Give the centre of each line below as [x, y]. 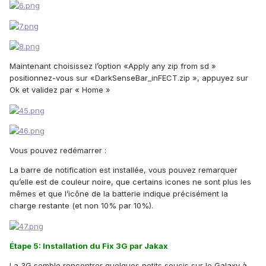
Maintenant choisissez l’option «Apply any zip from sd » [113, 66]
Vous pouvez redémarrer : [58, 151]
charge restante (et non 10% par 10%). [81, 206]
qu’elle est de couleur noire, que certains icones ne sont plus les [130, 182]
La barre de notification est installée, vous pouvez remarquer [123, 170]
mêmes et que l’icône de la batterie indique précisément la [119, 194]
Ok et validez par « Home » [60, 90]
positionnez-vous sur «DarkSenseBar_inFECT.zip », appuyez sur [129, 78]
